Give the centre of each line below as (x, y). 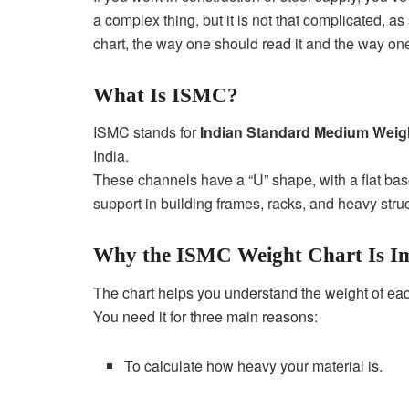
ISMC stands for (147, 132)
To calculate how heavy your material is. (254, 365)
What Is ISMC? (166, 95)
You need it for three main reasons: (205, 316)
